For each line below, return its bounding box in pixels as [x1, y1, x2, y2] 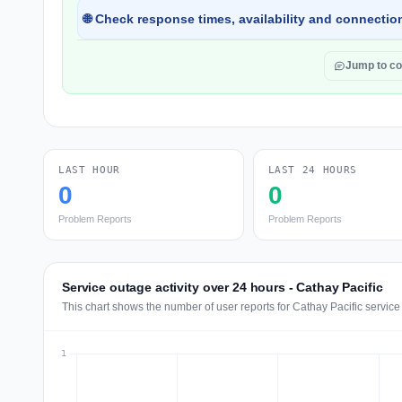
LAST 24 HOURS [267, 164, 358, 176]
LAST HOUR [58, 164, 120, 176]
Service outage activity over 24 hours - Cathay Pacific [62, 280, 383, 294]
